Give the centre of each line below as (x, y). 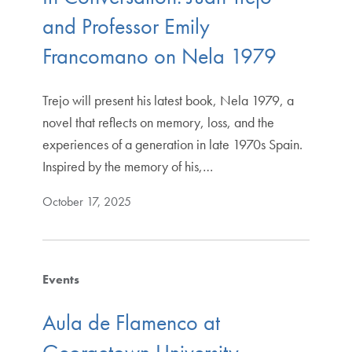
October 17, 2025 (86, 201)
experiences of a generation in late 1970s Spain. (172, 144)
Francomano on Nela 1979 (159, 56)
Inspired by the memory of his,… (127, 166)
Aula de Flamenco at (131, 323)
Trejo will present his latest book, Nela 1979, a (168, 100)
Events (60, 279)
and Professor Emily (126, 26)
